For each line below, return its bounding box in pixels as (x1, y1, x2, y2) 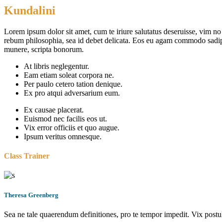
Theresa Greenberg (4, 191, 58, 199)
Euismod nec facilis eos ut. (24, 114, 107, 123)
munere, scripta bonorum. (4, 45, 84, 54)
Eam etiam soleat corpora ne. (24, 70, 114, 79)
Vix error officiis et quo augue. (24, 123, 119, 132)
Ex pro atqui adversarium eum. (24, 88, 120, 97)
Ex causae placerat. (24, 105, 86, 114)
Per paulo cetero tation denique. (24, 79, 122, 88)
